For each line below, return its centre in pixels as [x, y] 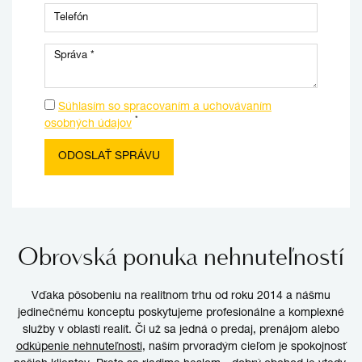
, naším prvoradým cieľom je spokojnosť [244, 347]
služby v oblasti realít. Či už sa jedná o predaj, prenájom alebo [181, 330]
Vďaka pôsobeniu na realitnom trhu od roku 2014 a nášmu [181, 296]
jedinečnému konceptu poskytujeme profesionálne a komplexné [181, 313]
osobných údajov [88, 124]
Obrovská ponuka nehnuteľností [181, 256]
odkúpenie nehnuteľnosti [79, 347]
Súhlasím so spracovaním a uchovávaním [165, 107]
